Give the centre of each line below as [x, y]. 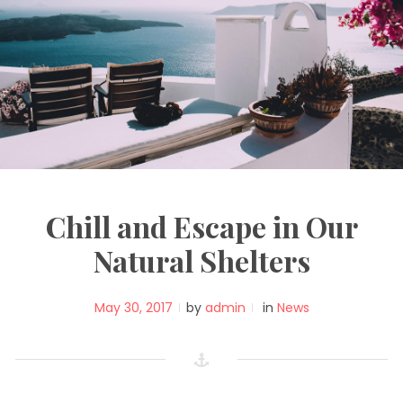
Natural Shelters [201, 261]
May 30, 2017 [133, 308]
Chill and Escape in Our [201, 227]
